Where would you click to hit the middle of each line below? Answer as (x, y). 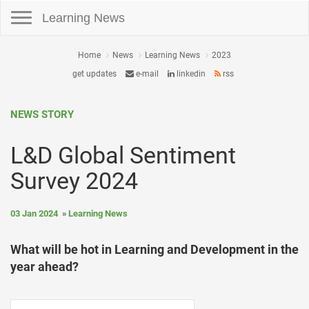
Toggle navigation (33, 7)
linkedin (190, 74)
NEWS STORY (42, 114)
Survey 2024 (74, 181)
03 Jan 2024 (34, 213)
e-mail (146, 74)
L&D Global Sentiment (123, 155)
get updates (94, 74)
